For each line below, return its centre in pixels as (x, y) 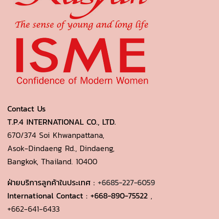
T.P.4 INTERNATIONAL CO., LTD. (62, 122)
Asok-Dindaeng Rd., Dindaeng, (61, 148)
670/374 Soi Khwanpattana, (56, 135)
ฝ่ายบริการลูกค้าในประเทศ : (53, 182)
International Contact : (49, 196)
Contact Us (26, 109)
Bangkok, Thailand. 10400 (54, 161)
